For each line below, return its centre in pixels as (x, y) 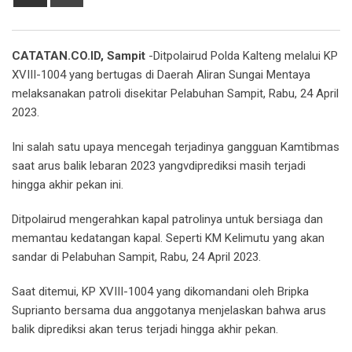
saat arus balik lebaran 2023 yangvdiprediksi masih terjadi (159, 166)
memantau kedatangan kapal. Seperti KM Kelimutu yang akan (168, 238)
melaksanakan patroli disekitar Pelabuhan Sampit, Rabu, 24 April (175, 94)
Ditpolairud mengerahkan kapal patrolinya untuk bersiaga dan (167, 220)
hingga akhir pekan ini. (68, 185)
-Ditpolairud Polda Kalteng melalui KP (242, 56)
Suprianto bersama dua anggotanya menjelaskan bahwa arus (169, 311)
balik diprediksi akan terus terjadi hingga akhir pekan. (145, 330)
